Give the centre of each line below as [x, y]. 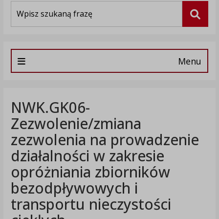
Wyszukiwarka [32, 6]
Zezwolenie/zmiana [76, 124]
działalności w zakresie [87, 156]
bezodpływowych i [74, 188]
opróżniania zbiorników [90, 172]
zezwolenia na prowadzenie [105, 140]
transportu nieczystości [91, 204]
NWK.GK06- [50, 108]
